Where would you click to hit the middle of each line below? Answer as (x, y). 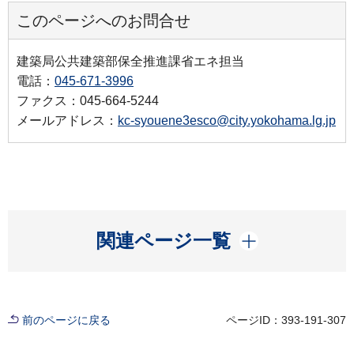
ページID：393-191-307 (286, 320)
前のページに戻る (66, 320)
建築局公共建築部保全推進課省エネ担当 (130, 62)
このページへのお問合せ (104, 21)
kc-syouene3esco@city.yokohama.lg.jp (227, 121)
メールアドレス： (67, 121)
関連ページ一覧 (163, 241)
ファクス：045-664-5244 (88, 101)
